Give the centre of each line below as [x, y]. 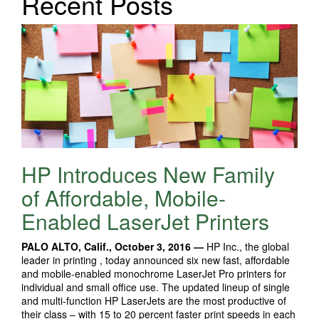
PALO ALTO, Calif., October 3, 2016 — [114, 247]
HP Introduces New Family [148, 174]
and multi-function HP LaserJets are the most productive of [154, 301]
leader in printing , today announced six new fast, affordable [156, 260]
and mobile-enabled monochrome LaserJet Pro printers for [154, 274]
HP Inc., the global [248, 247]
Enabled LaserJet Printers [145, 221]
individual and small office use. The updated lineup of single [156, 287]
